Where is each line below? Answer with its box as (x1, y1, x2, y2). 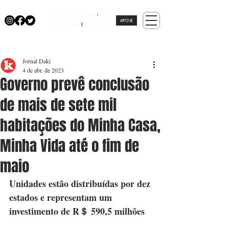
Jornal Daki (22, 57, 51, 65)
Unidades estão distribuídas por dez (9, 177, 153, 190)
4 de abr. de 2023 (22, 66, 64, 74)
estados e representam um (9, 191, 114, 204)
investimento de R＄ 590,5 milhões (9, 204, 145, 218)
